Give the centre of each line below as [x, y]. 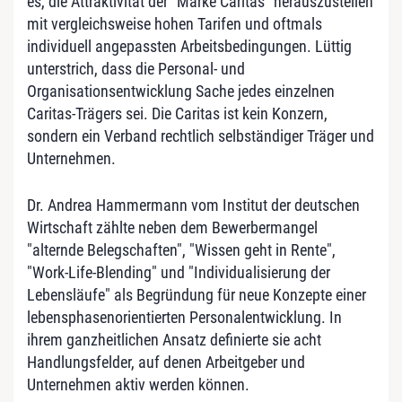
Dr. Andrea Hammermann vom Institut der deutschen [193, 205]
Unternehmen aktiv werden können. [138, 384]
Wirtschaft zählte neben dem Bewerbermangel [172, 227]
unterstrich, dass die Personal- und [136, 68]
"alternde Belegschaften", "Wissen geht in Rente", [181, 249]
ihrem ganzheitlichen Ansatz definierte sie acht [174, 339]
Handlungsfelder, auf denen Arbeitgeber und [166, 362]
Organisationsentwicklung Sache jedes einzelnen [181, 91]
